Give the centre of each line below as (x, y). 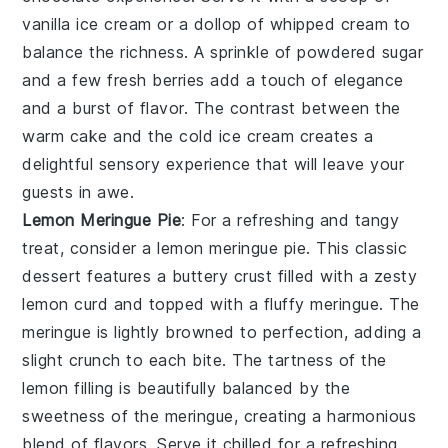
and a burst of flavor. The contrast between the (211, 108)
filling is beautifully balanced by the (209, 388)
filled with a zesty (345, 276)
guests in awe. (78, 192)
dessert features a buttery (128, 276)
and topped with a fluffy (209, 304)
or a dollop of (210, 24)
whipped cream (329, 24)
